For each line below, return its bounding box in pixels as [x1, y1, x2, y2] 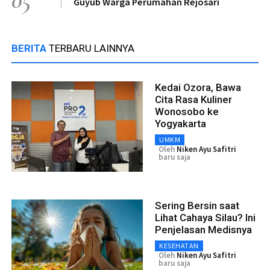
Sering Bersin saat [155, 199, 239, 212]
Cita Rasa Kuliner [155, 93, 232, 105]
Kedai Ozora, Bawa [155, 81, 241, 93]
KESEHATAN [159, 240, 199, 250]
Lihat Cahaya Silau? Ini [155, 211, 256, 224]
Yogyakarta [155, 117, 206, 130]
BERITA [11, 42, 49, 54]
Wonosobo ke [155, 105, 219, 118]
